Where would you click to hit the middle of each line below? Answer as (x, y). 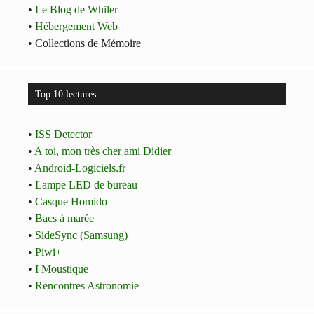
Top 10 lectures (66, 94)
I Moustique (62, 268)
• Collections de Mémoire (84, 43)
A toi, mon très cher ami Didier (103, 151)
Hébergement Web (76, 26)
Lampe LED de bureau (86, 184)
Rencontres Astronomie (87, 285)
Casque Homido (71, 201)
